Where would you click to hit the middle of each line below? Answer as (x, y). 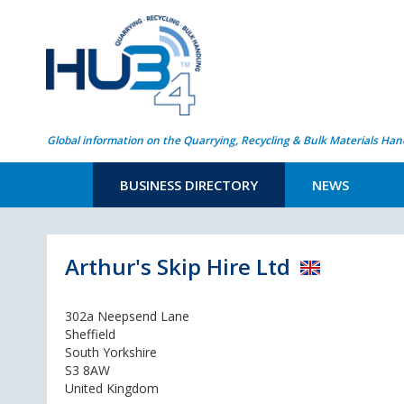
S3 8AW (87, 370)
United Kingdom (112, 388)
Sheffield (90, 334)
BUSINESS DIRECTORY (189, 185)
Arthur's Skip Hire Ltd (178, 266)
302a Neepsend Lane (127, 316)
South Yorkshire (111, 352)
